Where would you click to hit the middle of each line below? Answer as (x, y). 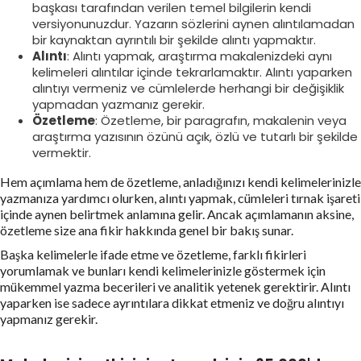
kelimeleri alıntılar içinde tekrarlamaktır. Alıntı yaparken (192, 72)
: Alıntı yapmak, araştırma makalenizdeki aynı (199, 56)
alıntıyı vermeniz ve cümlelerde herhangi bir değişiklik (188, 88)
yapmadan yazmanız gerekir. (118, 104)
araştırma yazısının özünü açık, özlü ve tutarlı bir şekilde (195, 136)
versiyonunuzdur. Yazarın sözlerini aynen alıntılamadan (193, 23)
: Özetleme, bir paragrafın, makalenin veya (221, 120)
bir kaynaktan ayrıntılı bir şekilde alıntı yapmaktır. (174, 39)
